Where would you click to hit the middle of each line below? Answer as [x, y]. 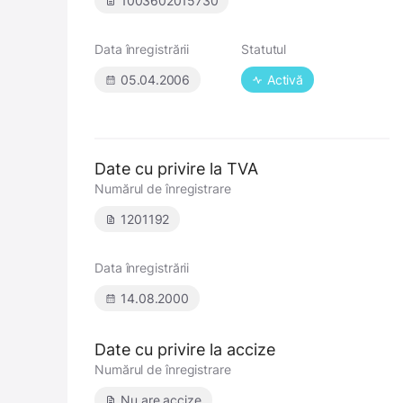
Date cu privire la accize [185, 349]
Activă [285, 80]
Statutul [264, 49]
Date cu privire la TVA [176, 169]
